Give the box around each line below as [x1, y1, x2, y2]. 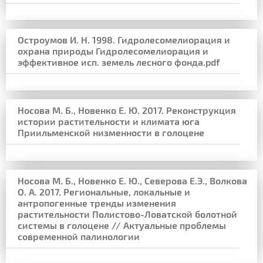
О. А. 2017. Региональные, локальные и [18, 186, 190, 197]
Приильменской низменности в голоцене [18, 127, 204, 138]
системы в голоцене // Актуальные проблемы [18, 220, 226, 231]
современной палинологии [18, 231, 140, 242]
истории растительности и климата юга [18, 116, 200, 127]
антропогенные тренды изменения [18, 197, 176, 208]
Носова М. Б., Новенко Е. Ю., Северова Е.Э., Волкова [18, 175, 247, 186]
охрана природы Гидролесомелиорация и [18, 45, 208, 56]
